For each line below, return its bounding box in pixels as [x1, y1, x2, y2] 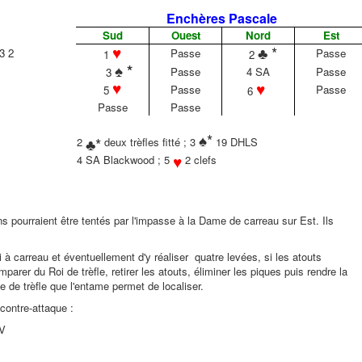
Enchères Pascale [166, 8, 277, 27]
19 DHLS [213, 133, 258, 149]
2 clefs [182, 151, 217, 167]
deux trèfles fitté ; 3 [101, 133, 199, 149]
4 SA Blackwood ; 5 [77, 151, 173, 167]
